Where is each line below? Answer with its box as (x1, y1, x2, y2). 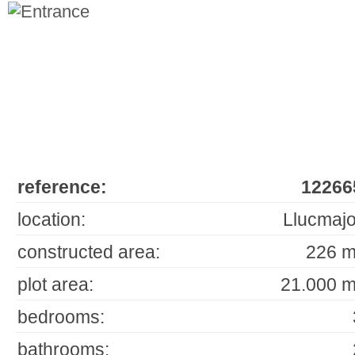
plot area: (17, 274, 94, 295)
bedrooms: (17, 307, 105, 327)
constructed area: (17, 242, 160, 262)
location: (17, 209, 86, 230)
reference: (17, 177, 107, 197)
